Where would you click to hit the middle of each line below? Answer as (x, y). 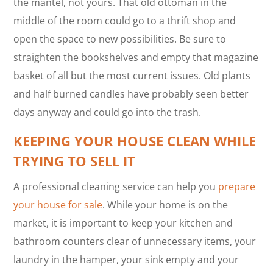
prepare (237, 187)
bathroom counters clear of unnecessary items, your (135, 242)
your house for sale (58, 205)
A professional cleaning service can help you (116, 187)
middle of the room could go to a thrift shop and (125, 21)
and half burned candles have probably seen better (131, 94)
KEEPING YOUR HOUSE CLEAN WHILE (135, 141)
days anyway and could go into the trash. (108, 112)
